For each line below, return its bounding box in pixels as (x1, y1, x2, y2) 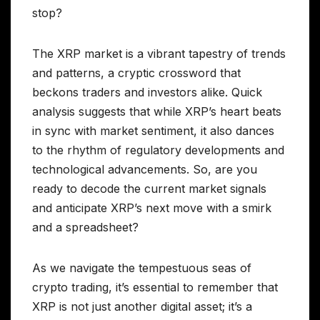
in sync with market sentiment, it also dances (32, 124, 274, 139)
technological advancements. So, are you (32, 162, 257, 177)
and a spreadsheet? (32, 220, 139, 235)
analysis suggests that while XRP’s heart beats (32, 104, 281, 119)
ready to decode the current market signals (32, 181, 266, 196)
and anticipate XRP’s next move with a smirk (32, 201, 271, 216)
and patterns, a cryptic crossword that (32, 66, 241, 81)
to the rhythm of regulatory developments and (32, 143, 284, 158)
